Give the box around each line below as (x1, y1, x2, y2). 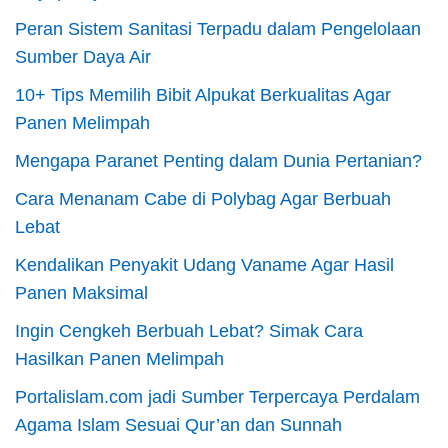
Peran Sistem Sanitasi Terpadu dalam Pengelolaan (15, 19, 421, 40)
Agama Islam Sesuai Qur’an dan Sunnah (15, 415, 342, 436)
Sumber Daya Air (15, 47, 151, 68)
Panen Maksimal (15, 283, 148, 304)
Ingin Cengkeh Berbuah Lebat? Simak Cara (15, 321, 363, 342)
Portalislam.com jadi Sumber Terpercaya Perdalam (15, 387, 420, 408)
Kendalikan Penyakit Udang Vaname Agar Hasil (15, 255, 394, 276)
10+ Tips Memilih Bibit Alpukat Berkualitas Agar (15, 85, 391, 106)
